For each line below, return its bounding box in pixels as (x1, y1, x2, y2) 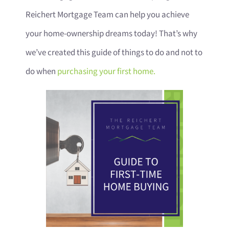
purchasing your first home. (57, 65, 155, 77)
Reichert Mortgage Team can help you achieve (26, 9, 189, 20)
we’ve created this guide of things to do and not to (26, 47, 202, 58)
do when (26, 65, 57, 77)
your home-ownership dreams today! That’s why (26, 28, 197, 39)
